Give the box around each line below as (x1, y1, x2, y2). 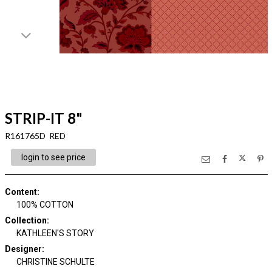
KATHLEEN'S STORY (16, 228, 94, 238)
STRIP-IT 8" (4, 109, 83, 127)
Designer (4, 244, 42, 254)
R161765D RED (4, 131, 66, 141)
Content (4, 187, 37, 197)
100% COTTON (16, 200, 73, 209)
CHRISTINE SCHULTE (16, 257, 95, 267)
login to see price (21, 152, 86, 162)
